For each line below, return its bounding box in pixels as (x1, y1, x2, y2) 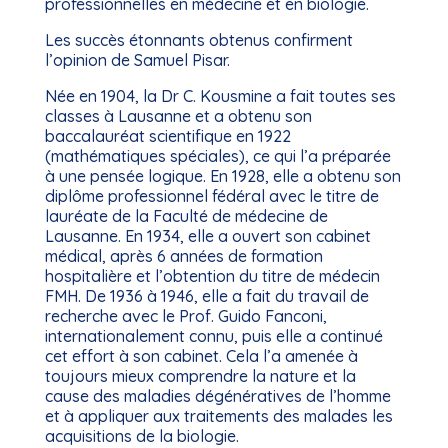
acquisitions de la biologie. (44, 426, 239, 446)
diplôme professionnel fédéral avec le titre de (44, 186, 379, 206)
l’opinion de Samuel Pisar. (44, 50, 230, 70)
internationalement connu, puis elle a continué (44, 326, 383, 346)
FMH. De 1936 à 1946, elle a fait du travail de (44, 286, 369, 306)
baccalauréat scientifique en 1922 (44, 126, 291, 146)
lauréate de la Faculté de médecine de (44, 206, 328, 226)
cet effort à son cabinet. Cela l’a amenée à (44, 346, 358, 366)
